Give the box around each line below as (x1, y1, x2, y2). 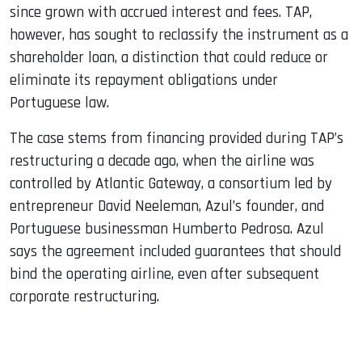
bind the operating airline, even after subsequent (10, 263, 319, 284)
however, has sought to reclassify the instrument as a (10, 24, 348, 45)
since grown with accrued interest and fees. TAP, (10, 2, 312, 23)
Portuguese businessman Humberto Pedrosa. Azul (10, 218, 324, 239)
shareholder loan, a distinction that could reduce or (10, 47, 328, 68)
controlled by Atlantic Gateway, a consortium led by (10, 173, 332, 194)
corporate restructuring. (10, 286, 159, 307)
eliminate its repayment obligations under (10, 69, 278, 90)
